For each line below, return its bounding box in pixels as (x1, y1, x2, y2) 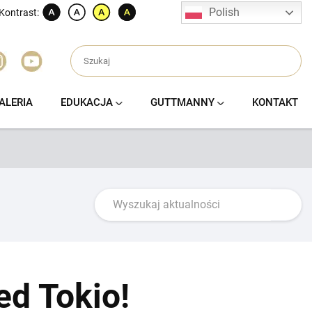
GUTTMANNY (150, 96, 214, 109)
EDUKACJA (60, 96, 113, 109)
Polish (209, 5, 240, 19)
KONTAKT (251, 96, 298, 109)
